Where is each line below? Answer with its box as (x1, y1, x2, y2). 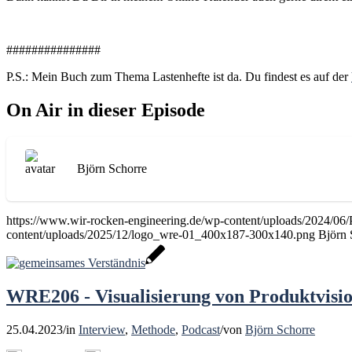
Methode (131, 323, 175, 336)
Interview (79, 323, 125, 336)
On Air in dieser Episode (6, 100, 205, 121)
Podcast (181, 323, 220, 336)
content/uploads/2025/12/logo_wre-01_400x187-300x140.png (6, 228, 315, 242)
